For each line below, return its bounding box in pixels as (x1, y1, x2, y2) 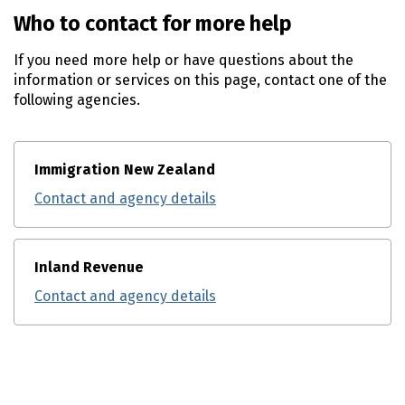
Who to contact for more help (14, 11, 292, 36)
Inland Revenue (34, 259, 144, 276)
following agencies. (14, 91, 140, 108)
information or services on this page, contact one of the (14, 71, 387, 89)
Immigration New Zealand (34, 161, 215, 178)
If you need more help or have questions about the (14, 52, 353, 69)
